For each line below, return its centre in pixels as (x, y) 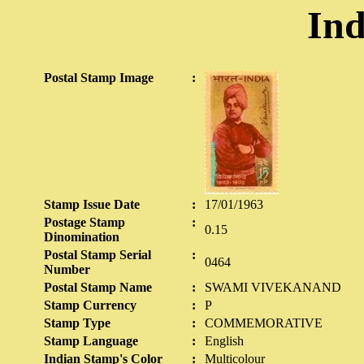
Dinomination (82, 237)
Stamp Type (77, 323)
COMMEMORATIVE (264, 323)
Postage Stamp (84, 222)
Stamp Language (91, 341)
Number (67, 269)
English (224, 341)
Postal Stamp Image (99, 78)
